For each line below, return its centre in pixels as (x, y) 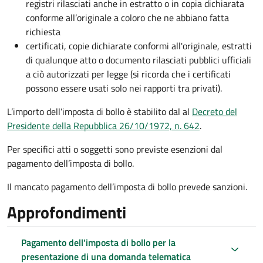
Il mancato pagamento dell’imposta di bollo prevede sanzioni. (127, 186)
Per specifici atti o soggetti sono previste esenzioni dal (115, 149)
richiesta (43, 31)
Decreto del (215, 111)
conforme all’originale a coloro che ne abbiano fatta (127, 17)
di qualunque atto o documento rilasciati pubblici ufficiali (139, 60)
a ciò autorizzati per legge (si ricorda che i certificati (128, 74)
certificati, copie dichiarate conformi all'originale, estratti (139, 45)
